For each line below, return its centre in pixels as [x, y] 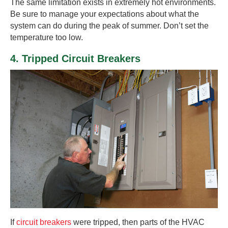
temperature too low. [47, 37]
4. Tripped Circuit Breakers [75, 58]
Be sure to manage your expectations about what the [105, 14]
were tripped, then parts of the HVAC [138, 222]
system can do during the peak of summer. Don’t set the [109, 25]
